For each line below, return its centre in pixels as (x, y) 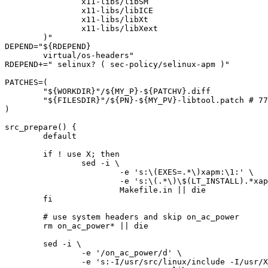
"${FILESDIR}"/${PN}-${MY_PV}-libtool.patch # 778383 (24, 100)
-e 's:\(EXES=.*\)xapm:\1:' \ (62, 172)
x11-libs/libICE (43, 10)
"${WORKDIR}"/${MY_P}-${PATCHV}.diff (24, 91)
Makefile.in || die (62, 190)
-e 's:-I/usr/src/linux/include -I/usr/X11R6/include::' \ (43, 262)
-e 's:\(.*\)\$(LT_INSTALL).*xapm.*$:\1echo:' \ (62, 181)
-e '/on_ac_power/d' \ (43, 253)
